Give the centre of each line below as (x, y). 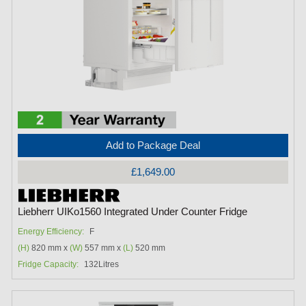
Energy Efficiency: (51, 231)
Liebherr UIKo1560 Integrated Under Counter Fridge (133, 211)
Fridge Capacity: (48, 264)
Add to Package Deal (153, 145)
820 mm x (50, 248)
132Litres (102, 264)
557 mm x (103, 248)
